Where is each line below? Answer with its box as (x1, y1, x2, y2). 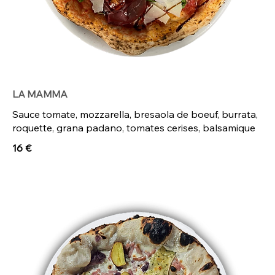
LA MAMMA (12, 88, 68, 101)
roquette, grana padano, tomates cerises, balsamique (12, 122, 255, 134)
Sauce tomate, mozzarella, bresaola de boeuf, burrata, (12, 108, 258, 121)
